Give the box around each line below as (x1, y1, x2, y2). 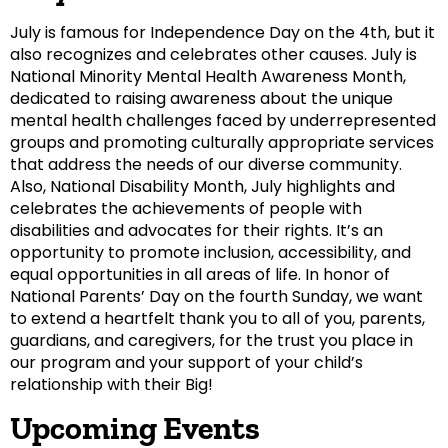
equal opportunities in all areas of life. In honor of (10, 263, 390, 287)
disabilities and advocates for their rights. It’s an (10, 219, 383, 243)
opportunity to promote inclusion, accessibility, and (10, 241, 411, 265)
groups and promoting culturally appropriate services (10, 131, 434, 155)
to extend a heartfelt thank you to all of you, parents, (10, 307, 425, 331)
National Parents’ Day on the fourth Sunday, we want (10, 285, 423, 309)
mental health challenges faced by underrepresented (10, 109, 436, 133)
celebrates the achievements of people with (10, 197, 362, 221)
